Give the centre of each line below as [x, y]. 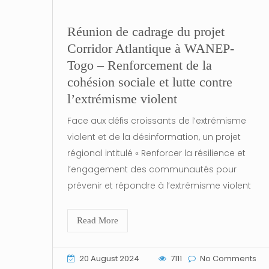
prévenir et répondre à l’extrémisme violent [159, 185]
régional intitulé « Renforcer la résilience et [156, 153]
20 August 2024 [109, 259]
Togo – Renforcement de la [140, 65]
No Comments [228, 259]
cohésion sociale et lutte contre [150, 82]
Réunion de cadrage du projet [146, 32]
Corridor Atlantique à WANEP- [151, 48]
